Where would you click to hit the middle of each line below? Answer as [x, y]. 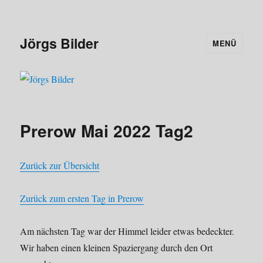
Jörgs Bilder [60, 43]
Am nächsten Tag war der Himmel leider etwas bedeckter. [127, 231]
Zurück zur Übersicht [60, 166]
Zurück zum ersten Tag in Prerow [82, 198]
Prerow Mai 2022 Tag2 [107, 131]
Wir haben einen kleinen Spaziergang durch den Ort [117, 248]
